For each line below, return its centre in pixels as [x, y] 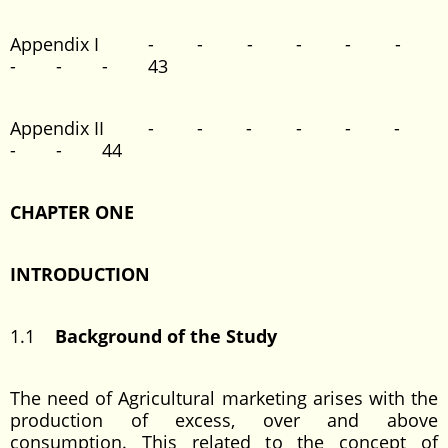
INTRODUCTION [80, 274]
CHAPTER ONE [72, 212]
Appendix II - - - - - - [224, 128]
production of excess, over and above [224, 420]
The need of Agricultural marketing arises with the [224, 398]
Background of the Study [166, 336]
